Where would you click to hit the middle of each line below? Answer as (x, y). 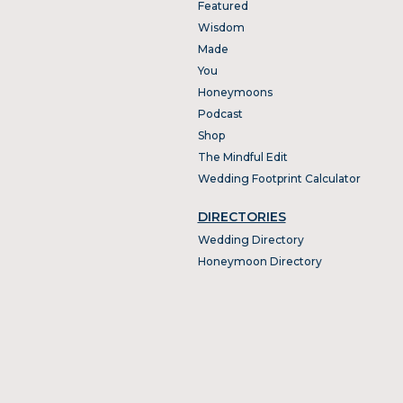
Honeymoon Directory (260, 261)
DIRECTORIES (242, 216)
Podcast (220, 113)
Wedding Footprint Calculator (279, 178)
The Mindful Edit (242, 157)
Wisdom (221, 27)
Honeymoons (235, 92)
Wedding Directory (251, 239)
